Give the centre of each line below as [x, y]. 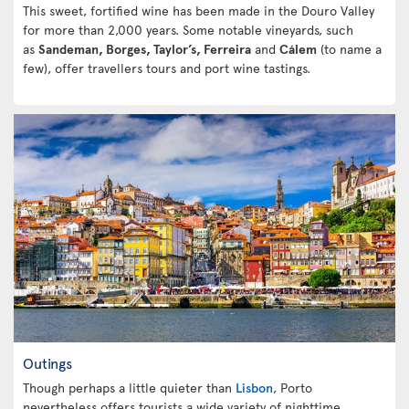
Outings [47, 362]
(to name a [349, 48]
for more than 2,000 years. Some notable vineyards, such [188, 29]
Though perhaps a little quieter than [129, 388]
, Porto [293, 388]
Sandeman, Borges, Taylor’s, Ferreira [145, 48]
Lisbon [254, 388]
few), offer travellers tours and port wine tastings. [167, 68]
